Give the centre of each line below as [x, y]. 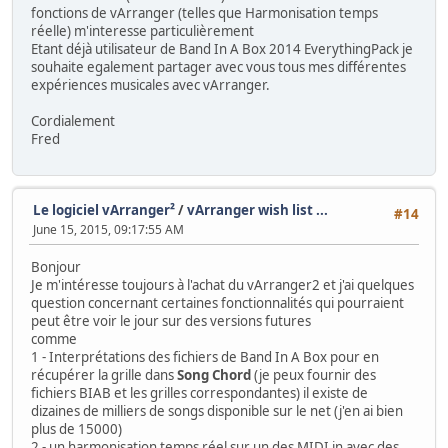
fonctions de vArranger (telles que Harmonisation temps [204, 13]
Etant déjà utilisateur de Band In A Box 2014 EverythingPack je [222, 49]
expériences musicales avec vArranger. [150, 85]
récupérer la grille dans [104, 374]
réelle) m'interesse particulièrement [142, 31]
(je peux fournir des [313, 374]
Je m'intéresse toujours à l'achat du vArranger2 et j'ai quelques [222, 284]
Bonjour [56, 266]
